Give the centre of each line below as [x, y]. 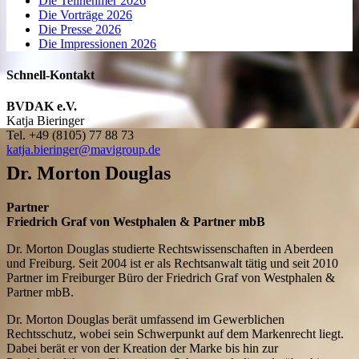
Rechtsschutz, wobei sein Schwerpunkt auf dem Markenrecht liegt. [175, 333]
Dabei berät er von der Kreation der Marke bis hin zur [142, 348]
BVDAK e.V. [42, 107]
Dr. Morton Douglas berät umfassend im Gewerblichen [145, 319]
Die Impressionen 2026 [97, 43]
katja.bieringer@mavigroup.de [83, 150]
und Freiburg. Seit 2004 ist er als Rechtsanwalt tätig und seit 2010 [172, 263]
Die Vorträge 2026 [85, 14]
